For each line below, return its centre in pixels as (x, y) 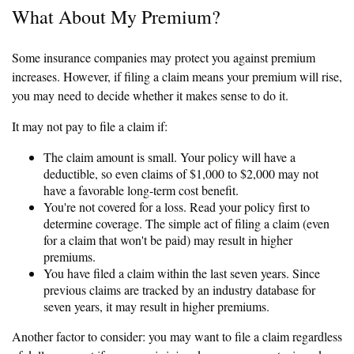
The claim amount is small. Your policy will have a (169, 156)
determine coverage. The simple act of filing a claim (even (186, 223)
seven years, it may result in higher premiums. (156, 306)
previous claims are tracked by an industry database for (179, 289)
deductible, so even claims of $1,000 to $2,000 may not (181, 173)
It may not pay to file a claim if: (90, 126)
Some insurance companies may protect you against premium (164, 57)
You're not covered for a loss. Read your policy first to (177, 206)
